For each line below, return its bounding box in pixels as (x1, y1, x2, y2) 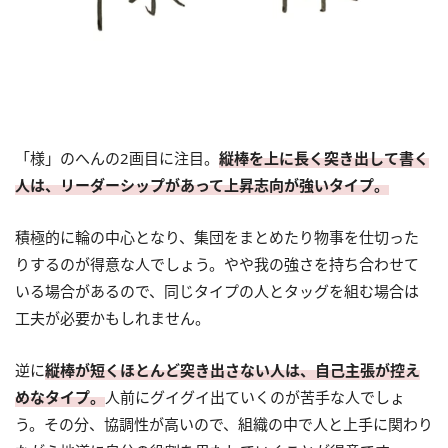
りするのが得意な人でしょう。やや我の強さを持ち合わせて (15, 254, 419, 275)
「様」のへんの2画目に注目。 (15, 148, 219, 169)
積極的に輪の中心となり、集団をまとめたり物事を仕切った (15, 227, 419, 248)
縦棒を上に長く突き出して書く (219, 148, 429, 169)
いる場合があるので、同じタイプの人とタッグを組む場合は (15, 281, 419, 302)
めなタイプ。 (15, 387, 105, 408)
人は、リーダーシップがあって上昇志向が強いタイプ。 (15, 175, 389, 196)
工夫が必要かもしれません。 (15, 308, 210, 329)
